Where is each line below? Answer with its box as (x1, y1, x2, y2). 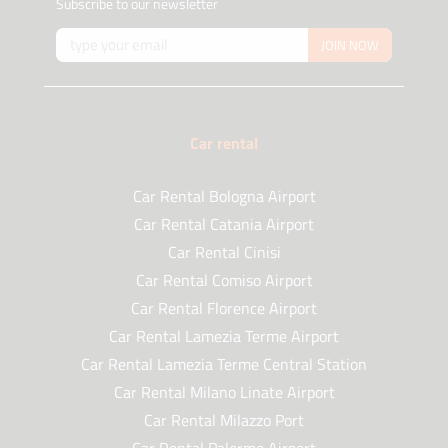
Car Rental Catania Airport (134, 212, 314, 237)
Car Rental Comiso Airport (135, 268, 313, 293)
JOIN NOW (321, 34, 379, 55)
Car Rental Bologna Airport (132, 184, 316, 209)
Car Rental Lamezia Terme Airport (109, 324, 339, 349)
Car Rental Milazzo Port (144, 408, 304, 433)
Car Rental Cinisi (167, 240, 281, 265)
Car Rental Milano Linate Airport (113, 380, 335, 405)
